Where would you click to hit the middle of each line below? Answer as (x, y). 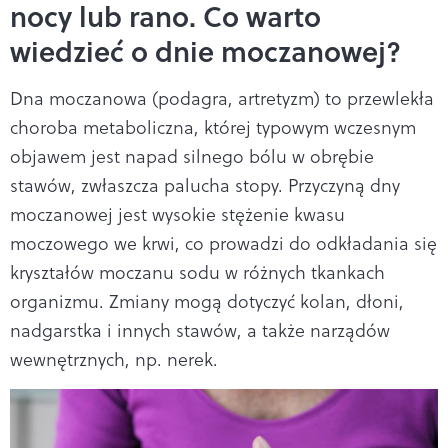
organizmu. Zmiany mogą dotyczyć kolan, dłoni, (207, 301)
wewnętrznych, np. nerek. (114, 359)
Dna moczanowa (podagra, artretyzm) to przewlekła (222, 98)
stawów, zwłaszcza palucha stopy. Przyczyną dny (205, 185)
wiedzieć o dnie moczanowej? (205, 50)
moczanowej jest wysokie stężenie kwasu (177, 214)
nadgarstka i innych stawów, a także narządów (200, 330)
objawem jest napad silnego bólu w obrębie (192, 156)
